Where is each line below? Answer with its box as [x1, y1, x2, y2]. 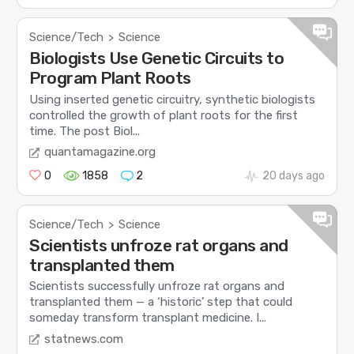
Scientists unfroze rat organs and [29, 235, 288, 256]
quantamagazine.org [44, 145, 156, 160]
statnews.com [44, 331, 124, 346]
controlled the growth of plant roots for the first [29, 107, 299, 122]
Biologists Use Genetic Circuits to [29, 48, 284, 69]
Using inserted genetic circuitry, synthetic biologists [29, 92, 316, 107]
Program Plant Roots [29, 68, 191, 88]
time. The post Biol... [29, 123, 141, 138]
